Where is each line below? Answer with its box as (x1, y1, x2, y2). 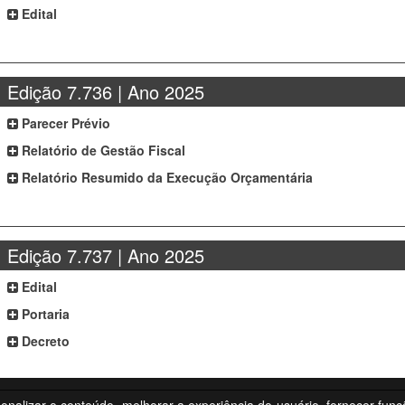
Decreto (18, 332, 71, 350)
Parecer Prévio (18, 114, 111, 132)
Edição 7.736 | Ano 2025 (7, 79, 205, 105)
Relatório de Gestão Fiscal (18, 141, 186, 159)
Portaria (18, 305, 71, 323)
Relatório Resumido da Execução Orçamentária (18, 168, 314, 186)
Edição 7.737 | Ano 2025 (7, 242, 205, 268)
